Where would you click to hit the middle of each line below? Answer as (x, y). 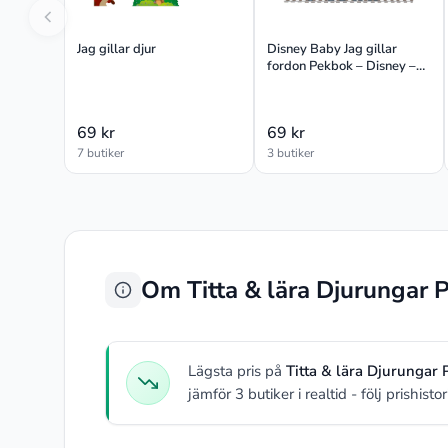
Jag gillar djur (116, 48)
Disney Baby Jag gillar (332, 48)
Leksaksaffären (312, 82)
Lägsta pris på (237, 370)
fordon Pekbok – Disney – (341, 65)
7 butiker (100, 152)
